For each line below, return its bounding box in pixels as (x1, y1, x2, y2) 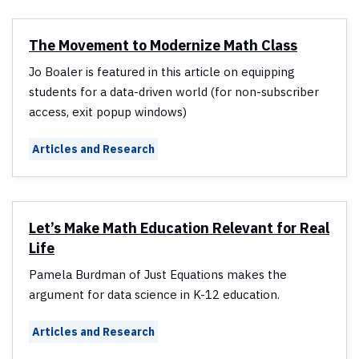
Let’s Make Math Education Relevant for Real (29, 219, 329, 238)
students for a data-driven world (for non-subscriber (29, 84, 319, 100)
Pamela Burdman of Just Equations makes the (29, 267, 287, 283)
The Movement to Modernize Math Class (29, 36, 297, 55)
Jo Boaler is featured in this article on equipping (29, 64, 295, 80)
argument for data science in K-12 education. (29, 287, 280, 303)
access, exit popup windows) (29, 104, 187, 120)
